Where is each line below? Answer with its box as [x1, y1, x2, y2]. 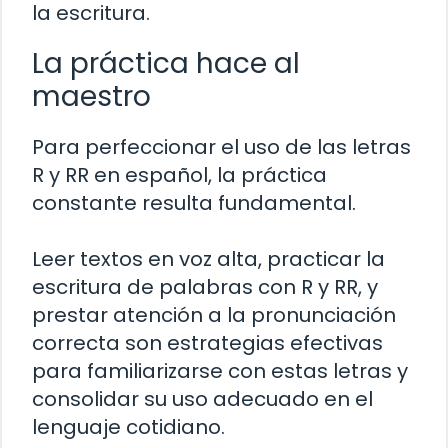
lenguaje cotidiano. [32, 412, 225, 441]
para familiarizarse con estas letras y [32, 356, 408, 385]
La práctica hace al [32, 43, 300, 83]
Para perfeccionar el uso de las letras [32, 132, 411, 161]
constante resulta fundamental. [32, 188, 356, 217]
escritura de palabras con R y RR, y [32, 272, 378, 301]
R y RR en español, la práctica [32, 160, 327, 189]
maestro [32, 76, 151, 116]
